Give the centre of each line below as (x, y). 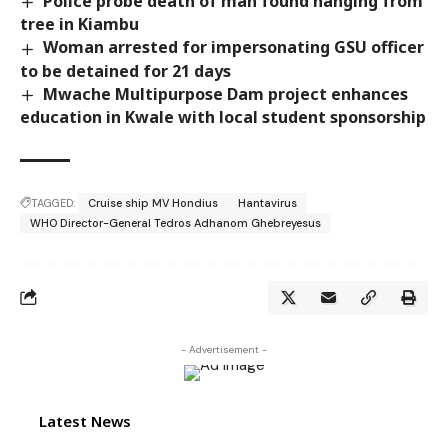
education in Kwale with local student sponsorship (223, 116)
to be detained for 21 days (125, 70)
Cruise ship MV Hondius (153, 202)
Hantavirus (267, 202)
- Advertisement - (224, 349)
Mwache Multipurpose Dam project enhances (226, 93)
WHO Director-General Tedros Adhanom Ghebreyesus (175, 222)
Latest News (85, 420)
